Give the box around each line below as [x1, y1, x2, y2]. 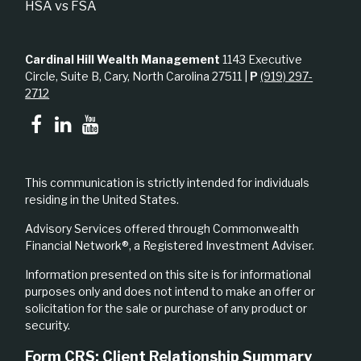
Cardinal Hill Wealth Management [25, 52, 221, 66]
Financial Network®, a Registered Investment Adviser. [25, 238, 315, 252]
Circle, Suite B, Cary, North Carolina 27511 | [25, 68, 251, 83]
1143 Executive [220, 52, 303, 66]
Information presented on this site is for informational [25, 267, 312, 281]
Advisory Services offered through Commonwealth [25, 221, 300, 235]
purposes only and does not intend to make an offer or [25, 284, 316, 298]
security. [25, 317, 71, 332]
